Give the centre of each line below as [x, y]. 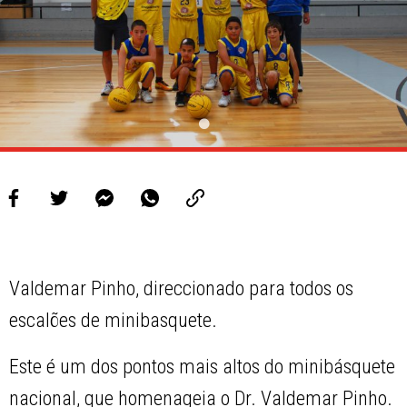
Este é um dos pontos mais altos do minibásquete [203, 367]
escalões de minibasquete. [114, 321]
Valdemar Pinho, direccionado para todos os [182, 289]
